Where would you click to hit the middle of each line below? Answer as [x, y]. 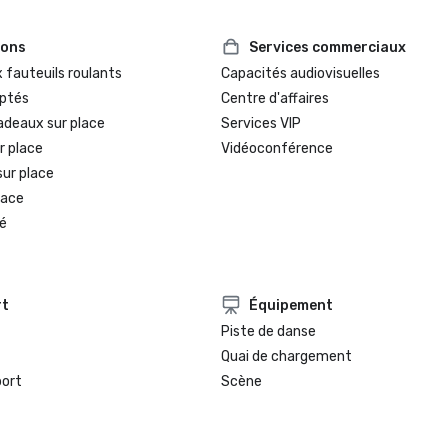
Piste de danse [269, 331]
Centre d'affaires [275, 98]
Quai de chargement [287, 356]
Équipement [291, 305]
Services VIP [261, 123]
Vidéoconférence [277, 148]
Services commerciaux [328, 47]
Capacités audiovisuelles [301, 73]
